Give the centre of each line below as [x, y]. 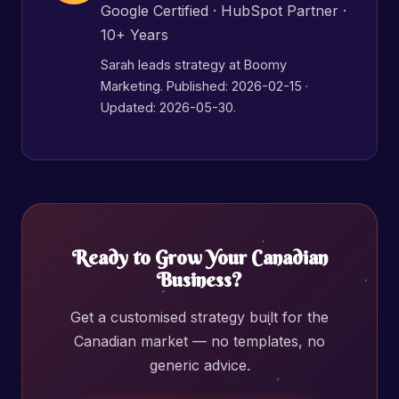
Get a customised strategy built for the [199, 317]
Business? [199, 280]
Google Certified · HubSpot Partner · [224, 11]
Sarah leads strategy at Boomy [194, 65]
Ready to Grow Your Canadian [199, 257]
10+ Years [134, 35]
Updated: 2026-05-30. [168, 107]
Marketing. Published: [166, 86]
